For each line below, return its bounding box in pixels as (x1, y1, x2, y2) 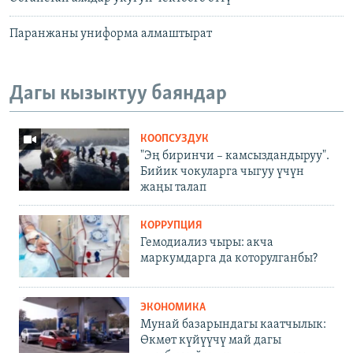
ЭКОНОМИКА (140, 301, 206, 314)
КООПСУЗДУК (140, 132, 209, 145)
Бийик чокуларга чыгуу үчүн (140, 165, 304, 178)
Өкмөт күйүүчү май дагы (140, 333, 281, 347)
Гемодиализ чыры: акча (140, 236, 273, 249)
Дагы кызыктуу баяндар (9, 84, 227, 106)
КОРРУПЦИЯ (140, 219, 203, 232)
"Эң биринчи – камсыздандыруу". (140, 149, 329, 162)
